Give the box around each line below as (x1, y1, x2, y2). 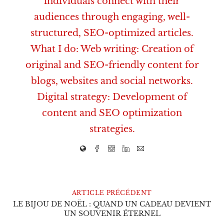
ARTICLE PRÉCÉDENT (71, 189, 152, 197)
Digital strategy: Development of (37, 91, 187, 103)
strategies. (89, 123, 135, 135)
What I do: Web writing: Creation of (30, 43, 193, 55)
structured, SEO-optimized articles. (30, 27, 193, 39)
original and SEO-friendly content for (25, 59, 199, 71)
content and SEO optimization (42, 107, 182, 119)
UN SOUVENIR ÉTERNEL (63, 209, 160, 218)
